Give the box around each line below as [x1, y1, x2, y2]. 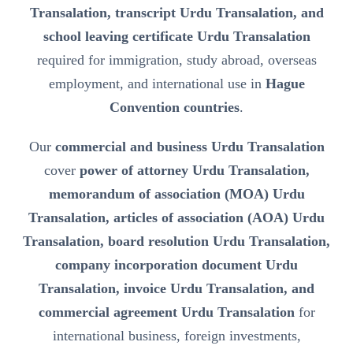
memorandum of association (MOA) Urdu [48, 186, 305, 203]
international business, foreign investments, [52, 328, 301, 344]
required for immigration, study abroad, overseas [36, 52, 317, 69]
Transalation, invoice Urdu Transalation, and [39, 281, 314, 297]
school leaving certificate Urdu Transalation [43, 28, 310, 45]
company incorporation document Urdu [55, 257, 298, 273]
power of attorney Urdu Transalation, [79, 162, 310, 179]
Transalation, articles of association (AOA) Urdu [28, 210, 325, 226]
